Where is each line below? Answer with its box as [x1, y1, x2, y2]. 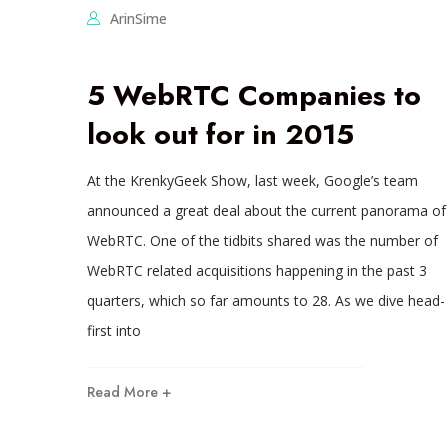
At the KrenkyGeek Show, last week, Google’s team [86, 170, 418, 190]
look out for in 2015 [86, 113, 354, 155]
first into [86, 320, 141, 340]
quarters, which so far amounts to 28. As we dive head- [86, 290, 445, 310]
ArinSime [109, 8, 167, 28]
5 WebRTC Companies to [86, 74, 421, 116]
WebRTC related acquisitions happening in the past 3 [86, 260, 427, 280]
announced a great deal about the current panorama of [86, 200, 446, 220]
